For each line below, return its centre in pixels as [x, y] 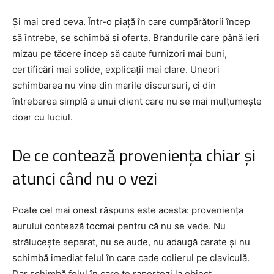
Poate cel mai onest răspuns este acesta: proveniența [128, 210]
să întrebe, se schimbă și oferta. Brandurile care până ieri [136, 37]
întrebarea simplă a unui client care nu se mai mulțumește [137, 101]
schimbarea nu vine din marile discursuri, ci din [114, 85]
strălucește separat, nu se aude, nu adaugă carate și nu [131, 242]
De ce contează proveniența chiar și [134, 155]
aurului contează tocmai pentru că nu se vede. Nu [119, 226]
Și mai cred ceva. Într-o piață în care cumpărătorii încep [131, 21]
